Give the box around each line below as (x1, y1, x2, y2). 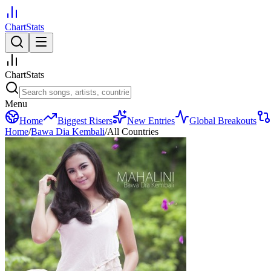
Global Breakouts (189, 116, 256, 126)
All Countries (107, 126, 158, 137)
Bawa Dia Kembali (31, 126, 105, 137)
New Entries (127, 116, 175, 126)
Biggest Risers (57, 116, 113, 126)
